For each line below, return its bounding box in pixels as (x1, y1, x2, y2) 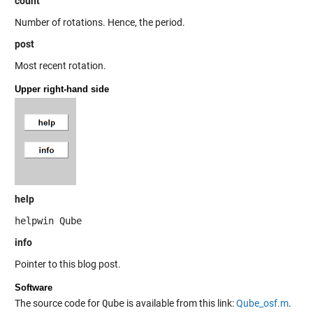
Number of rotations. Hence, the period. (14, 17, 185, 29)
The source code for (14, 298, 102, 310)
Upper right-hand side (14, 84, 109, 95)
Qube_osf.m (235, 298, 289, 310)
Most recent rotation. (14, 60, 106, 72)
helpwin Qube (14, 215, 82, 227)
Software (14, 282, 52, 293)
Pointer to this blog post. (14, 259, 121, 270)
